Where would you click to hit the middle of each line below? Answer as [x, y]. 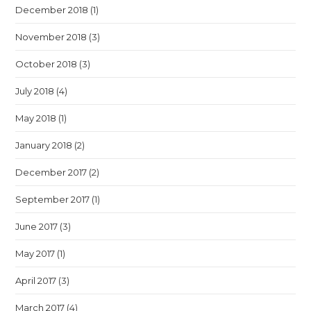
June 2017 [37, 226]
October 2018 [47, 64]
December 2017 [51, 172]
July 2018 [35, 91]
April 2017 [36, 280]
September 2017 [53, 199]
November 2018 [51, 37]
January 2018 [44, 145]
